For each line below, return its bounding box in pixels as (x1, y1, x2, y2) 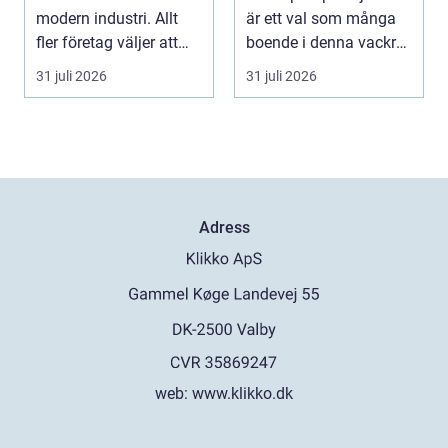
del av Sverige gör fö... (246, 56, 402, 76)
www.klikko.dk (192, 384, 293, 404)
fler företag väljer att (36, 32, 178, 52)
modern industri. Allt (36, 8, 178, 28)
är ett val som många (246, 8, 396, 28)
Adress (198, 217, 250, 237)
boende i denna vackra (246, 32, 405, 52)
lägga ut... (36, 56, 106, 76)
